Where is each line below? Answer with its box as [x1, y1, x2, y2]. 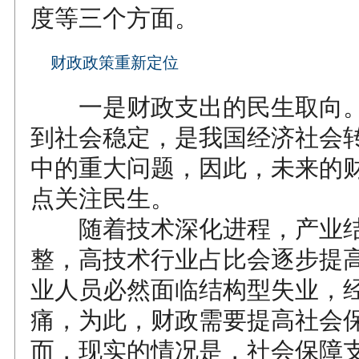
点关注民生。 [30, 185, 175, 212]
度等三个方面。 [30, 5, 199, 31]
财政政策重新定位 [50, 54, 179, 71]
